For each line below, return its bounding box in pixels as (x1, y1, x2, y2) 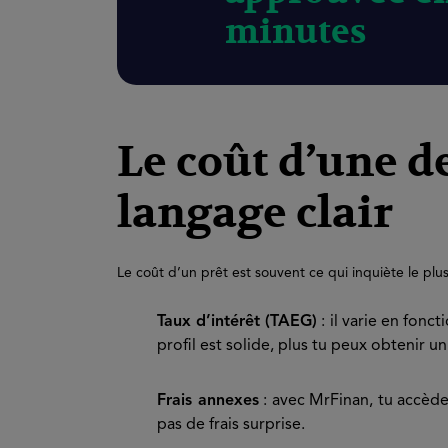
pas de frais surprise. (157, 417, 305, 433)
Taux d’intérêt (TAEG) (157, 314, 318, 330)
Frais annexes (157, 393, 259, 409)
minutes (224, 11, 366, 54)
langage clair (117, 187, 393, 241)
